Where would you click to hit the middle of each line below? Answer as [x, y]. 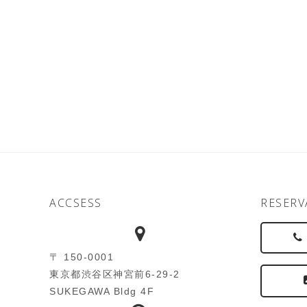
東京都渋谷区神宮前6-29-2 [115, 274]
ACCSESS [76, 203]
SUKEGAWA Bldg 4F [102, 291]
